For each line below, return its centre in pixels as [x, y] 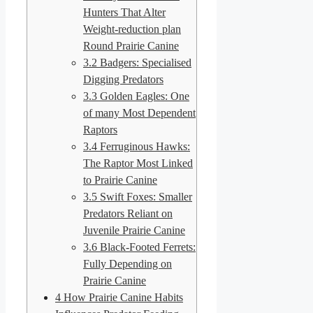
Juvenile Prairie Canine [134, 230]
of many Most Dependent [139, 112]
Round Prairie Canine [131, 45]
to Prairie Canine [120, 180]
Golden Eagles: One [143, 96]
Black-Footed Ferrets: [146, 247]
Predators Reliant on [128, 213]
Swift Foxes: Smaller [145, 196]
